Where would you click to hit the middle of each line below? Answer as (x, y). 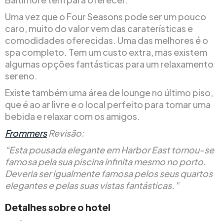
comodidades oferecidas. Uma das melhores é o (107, 40)
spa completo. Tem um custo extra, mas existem (106, 52)
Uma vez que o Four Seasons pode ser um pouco (106, 16)
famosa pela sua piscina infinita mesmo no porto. (106, 161)
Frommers (26, 133)
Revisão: (66, 133)
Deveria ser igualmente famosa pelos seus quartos (109, 173)
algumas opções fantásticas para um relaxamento (109, 64)
